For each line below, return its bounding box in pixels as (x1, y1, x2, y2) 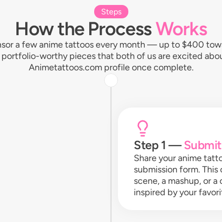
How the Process (15, 17, 156, 40)
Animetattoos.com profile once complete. (28, 62, 194, 73)
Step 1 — (134, 138, 184, 152)
